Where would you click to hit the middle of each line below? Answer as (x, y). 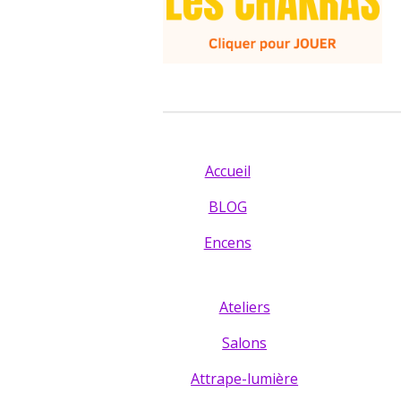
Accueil (227, 171)
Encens (227, 243)
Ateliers (244, 307)
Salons (245, 343)
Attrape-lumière (245, 379)
